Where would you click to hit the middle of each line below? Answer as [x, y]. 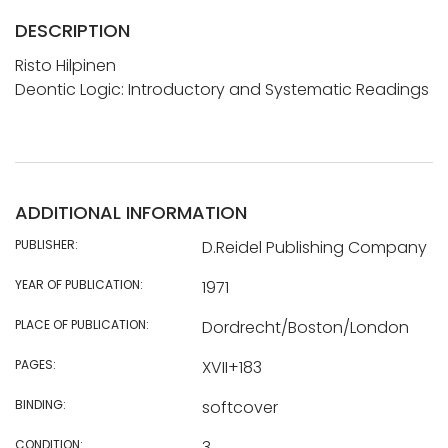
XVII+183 [231, 367]
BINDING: [40, 404]
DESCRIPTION [72, 30]
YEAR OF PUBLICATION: [79, 284]
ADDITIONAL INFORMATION [131, 212]
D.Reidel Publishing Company [314, 247]
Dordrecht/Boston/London [305, 327]
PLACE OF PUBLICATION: [82, 324]
